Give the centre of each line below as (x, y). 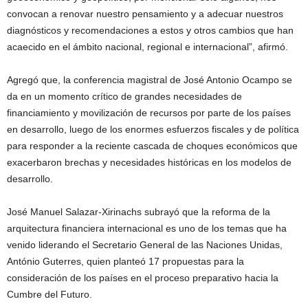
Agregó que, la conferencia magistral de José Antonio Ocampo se (150, 79)
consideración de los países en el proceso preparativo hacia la (143, 277)
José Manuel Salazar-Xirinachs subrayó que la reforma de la (139, 211)
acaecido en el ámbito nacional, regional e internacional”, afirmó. (147, 46)
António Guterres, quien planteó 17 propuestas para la (125, 261)
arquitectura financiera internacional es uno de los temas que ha (147, 228)
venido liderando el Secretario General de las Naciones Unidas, (145, 244)
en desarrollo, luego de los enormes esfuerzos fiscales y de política (153, 129)
